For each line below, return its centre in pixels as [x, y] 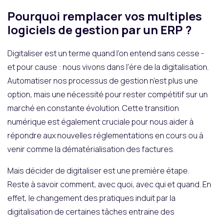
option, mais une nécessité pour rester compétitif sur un [108, 94]
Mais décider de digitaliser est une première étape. [98, 170]
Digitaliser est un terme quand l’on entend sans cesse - [106, 53]
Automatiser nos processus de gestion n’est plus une [103, 80]
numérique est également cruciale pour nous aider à [100, 121]
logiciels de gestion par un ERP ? [99, 29]
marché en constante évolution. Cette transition [93, 108]
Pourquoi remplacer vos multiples [105, 16]
